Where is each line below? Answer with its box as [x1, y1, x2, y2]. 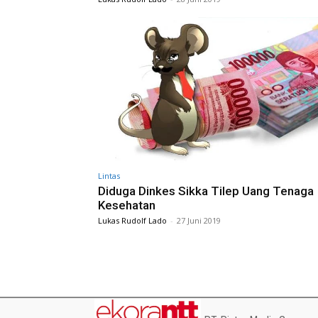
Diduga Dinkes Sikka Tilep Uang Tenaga [98, 183, 314, 198]
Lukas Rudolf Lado [98, 214, 167, 226]
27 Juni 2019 [177, 214, 221, 226]
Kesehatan [98, 197, 155, 212]
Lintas [98, 170, 120, 181]
